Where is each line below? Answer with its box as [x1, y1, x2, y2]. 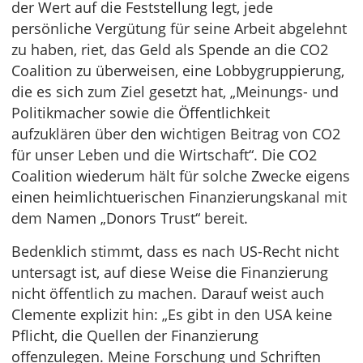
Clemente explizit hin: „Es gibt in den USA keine [11, 305, 332, 324]
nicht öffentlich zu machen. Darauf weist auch [11, 284, 324, 303]
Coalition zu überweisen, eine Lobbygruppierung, [11, 61, 344, 80]
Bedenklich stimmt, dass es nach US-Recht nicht [11, 241, 339, 261]
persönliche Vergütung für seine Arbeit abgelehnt [11, 19, 347, 38]
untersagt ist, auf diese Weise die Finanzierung [11, 263, 328, 282]
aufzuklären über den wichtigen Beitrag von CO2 [11, 124, 340, 143]
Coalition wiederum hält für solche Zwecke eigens [11, 166, 350, 186]
